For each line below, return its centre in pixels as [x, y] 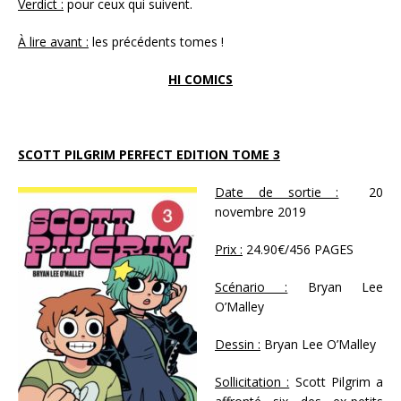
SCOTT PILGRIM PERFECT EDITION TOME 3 [149, 155]
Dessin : [238, 345]
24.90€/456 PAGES [300, 250]
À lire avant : [53, 42]
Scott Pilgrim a [336, 382]
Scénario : [252, 287]
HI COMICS [200, 80]
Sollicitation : [252, 382]
